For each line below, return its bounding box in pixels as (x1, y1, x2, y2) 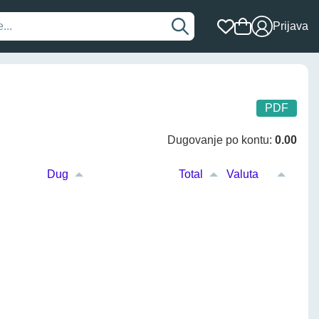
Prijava (273, 20, 308, 32)
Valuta (226, 168, 258, 180)
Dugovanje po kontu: (167, 134, 275, 146)
